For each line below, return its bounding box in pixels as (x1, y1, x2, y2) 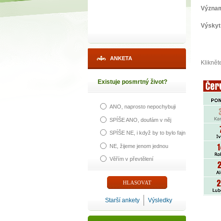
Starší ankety (105, 197, 140, 204)
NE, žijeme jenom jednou (110, 143, 168, 149)
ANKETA (110, 55, 132, 61)
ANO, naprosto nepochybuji (110, 104, 176, 110)
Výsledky (148, 197, 172, 204)
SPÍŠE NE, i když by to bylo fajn (110, 130, 185, 136)
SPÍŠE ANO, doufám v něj (110, 116, 171, 123)
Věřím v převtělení (110, 155, 153, 162)
